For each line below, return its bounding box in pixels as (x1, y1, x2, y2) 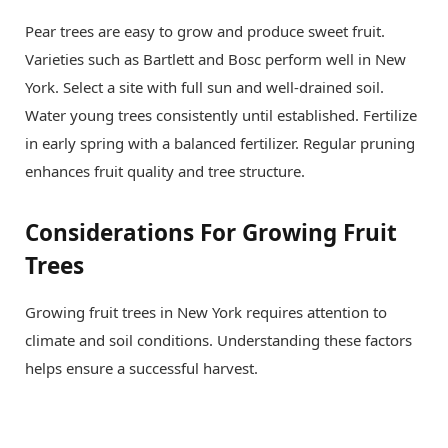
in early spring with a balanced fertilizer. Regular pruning (25, 133, 415, 154)
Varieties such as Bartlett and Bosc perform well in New (25, 49, 406, 70)
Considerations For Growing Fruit (25, 216, 397, 248)
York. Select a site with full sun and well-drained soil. (25, 77, 384, 98)
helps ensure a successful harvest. (25, 358, 258, 379)
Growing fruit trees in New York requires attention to (25, 302, 387, 323)
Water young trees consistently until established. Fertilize (25, 105, 417, 126)
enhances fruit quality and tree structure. (25, 161, 305, 182)
